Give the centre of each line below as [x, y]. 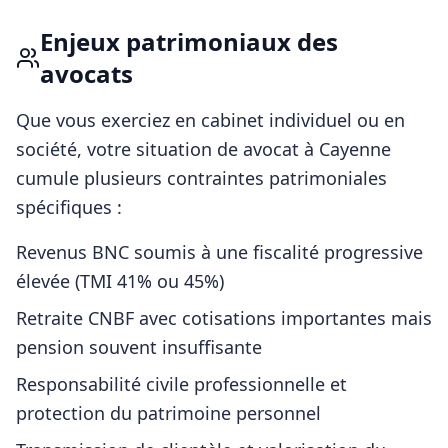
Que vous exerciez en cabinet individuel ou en [210, 120]
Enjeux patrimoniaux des [188, 41]
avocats [86, 73]
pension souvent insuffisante [139, 347]
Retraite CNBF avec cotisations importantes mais [224, 318]
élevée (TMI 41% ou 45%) [120, 281]
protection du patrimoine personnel [168, 413]
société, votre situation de [129, 149]
